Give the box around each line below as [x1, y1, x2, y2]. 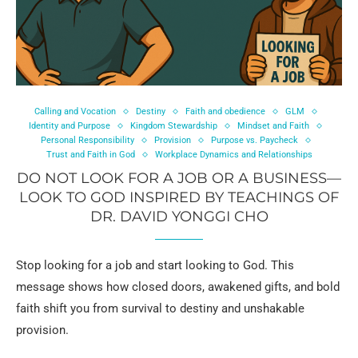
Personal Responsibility [40, 135, 134, 146]
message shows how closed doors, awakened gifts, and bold [16, 280, 340, 295]
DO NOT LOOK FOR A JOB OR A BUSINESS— [17, 169, 341, 188]
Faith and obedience [185, 106, 265, 117]
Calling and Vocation [34, 106, 116, 117]
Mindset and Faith [237, 121, 309, 132]
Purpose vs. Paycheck [210, 135, 298, 146]
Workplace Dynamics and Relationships [154, 149, 312, 161]
